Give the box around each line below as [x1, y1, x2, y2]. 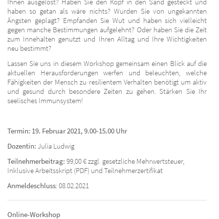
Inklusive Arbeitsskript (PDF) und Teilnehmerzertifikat [7, 165, 163, 175]
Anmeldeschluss [7, 180, 56, 190]
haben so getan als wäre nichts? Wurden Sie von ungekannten [7, 6, 207, 16]
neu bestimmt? [7, 43, 51, 53]
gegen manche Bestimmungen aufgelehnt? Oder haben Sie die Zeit [7, 24, 207, 34]
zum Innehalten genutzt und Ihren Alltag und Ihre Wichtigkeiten [7, 34, 207, 44]
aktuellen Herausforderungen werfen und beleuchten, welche [7, 67, 207, 77]
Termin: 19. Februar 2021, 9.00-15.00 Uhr [7, 126, 127, 135]
